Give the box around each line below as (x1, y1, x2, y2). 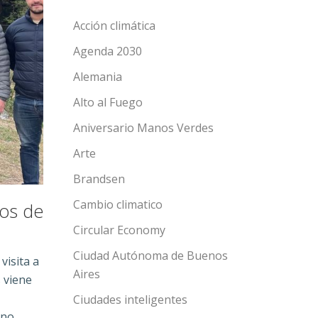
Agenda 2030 (73, 43, 142, 59)
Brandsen (73, 171, 125, 187)
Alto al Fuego (73, 94, 143, 110)
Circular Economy (73, 222, 165, 238)
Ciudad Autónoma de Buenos (73, 248, 228, 263)
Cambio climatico (73, 197, 163, 212)
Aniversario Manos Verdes (73, 120, 214, 136)
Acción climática (73, 18, 155, 33)
